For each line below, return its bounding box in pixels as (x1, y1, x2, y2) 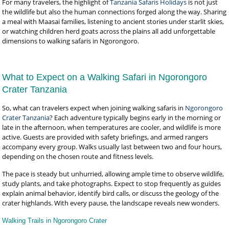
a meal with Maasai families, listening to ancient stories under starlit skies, (2, 17, 224, 26)
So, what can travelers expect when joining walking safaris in (2, 103, 186, 112)
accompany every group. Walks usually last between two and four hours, (2, 142, 222, 151)
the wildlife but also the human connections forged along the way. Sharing (2, 7, 227, 16)
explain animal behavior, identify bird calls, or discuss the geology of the (2, 189, 219, 198)
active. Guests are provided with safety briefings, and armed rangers (2, 132, 209, 142)
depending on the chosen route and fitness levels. (2, 152, 154, 161)
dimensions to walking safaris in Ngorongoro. (2, 36, 140, 45)
